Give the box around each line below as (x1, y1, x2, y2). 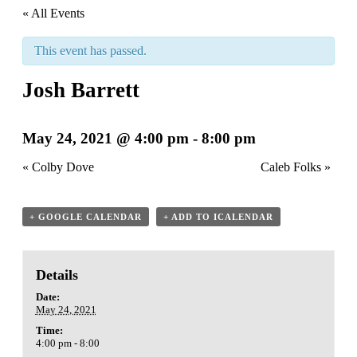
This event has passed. (34, 44, 147, 57)
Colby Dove (29, 159, 94, 174)
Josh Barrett (22, 78, 139, 102)
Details (35, 266, 78, 283)
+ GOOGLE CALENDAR (29, 211, 142, 222)
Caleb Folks (261, 159, 324, 174)
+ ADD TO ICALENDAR (163, 211, 273, 222)
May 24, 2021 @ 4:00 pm (22, 129, 189, 147)
